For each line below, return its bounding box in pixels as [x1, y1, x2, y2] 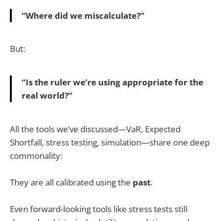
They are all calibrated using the [10, 177, 133, 188]
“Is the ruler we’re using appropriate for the [22, 76, 203, 88]
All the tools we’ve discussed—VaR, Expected [10, 123, 181, 135]
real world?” [22, 90, 73, 102]
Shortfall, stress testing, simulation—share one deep [10, 137, 210, 148]
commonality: [10, 150, 62, 162]
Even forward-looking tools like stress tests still [10, 203, 187, 215]
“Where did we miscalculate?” [22, 9, 145, 21]
